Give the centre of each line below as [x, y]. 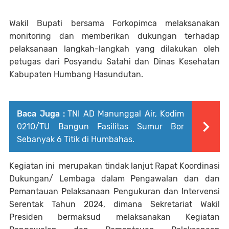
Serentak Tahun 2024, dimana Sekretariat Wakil [114, 204]
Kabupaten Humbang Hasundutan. [76, 75]
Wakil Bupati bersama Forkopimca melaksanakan [114, 24]
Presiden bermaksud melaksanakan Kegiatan [114, 217]
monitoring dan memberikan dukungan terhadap [114, 36]
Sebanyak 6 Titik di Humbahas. [76, 140]
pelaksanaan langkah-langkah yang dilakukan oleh [114, 49]
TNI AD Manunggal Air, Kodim [126, 114]
